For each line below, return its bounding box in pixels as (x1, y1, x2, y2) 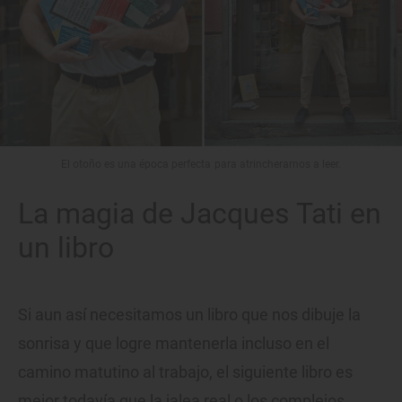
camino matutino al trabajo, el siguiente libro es (18, 363, 353, 382)
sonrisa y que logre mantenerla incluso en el (18, 334, 329, 354)
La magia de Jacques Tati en (18, 197, 381, 232)
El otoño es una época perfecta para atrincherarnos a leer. (60, 158, 342, 171)
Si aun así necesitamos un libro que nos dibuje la (18, 305, 361, 325)
